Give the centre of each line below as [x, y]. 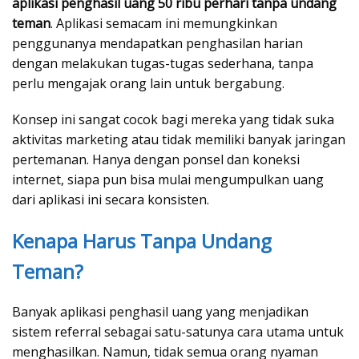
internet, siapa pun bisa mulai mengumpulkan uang [168, 179]
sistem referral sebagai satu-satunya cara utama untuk [178, 332]
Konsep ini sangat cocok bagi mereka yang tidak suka [173, 119]
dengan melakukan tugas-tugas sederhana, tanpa [163, 63]
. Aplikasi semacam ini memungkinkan [164, 23]
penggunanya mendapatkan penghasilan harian [157, 43]
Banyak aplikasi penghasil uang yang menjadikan [160, 312]
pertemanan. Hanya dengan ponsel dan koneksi [156, 159]
